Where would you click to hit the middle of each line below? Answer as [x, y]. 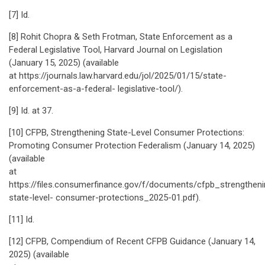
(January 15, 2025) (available [64, 63]
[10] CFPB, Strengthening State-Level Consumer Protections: [127, 132]
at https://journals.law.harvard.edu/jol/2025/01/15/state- [118, 76]
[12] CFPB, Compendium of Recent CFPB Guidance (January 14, [132, 241]
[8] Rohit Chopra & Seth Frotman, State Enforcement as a [121, 37]
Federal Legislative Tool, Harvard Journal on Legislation [116, 50]
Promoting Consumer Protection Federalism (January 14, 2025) [132, 146]
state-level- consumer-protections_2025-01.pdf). [105, 198]
